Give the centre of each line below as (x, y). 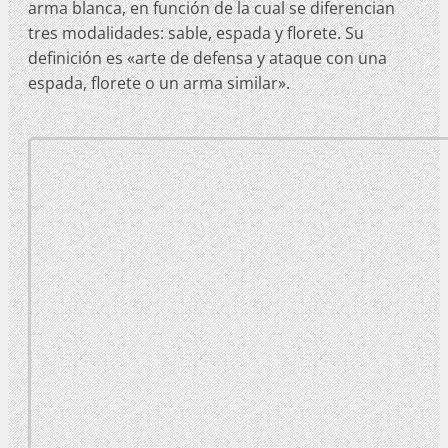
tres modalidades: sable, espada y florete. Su (196, 32)
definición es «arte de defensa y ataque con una (207, 57)
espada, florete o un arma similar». (159, 82)
